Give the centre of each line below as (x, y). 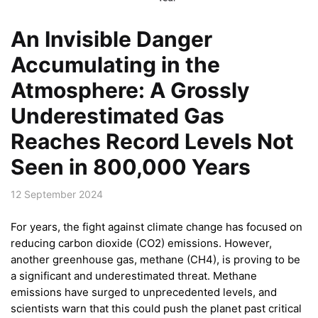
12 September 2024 (57, 194)
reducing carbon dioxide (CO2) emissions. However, (141, 243)
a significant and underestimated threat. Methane (134, 276)
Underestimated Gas (117, 115)
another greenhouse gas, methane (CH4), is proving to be (155, 260)
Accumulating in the (115, 64)
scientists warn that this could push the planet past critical (156, 309)
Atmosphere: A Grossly (130, 90)
